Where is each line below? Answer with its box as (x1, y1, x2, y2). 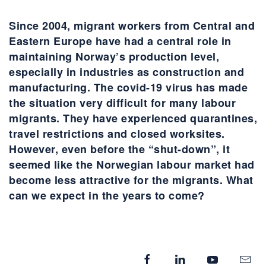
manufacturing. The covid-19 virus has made (9, 80, 248, 95)
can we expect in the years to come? (9, 188, 205, 203)
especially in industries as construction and (9, 64, 244, 80)
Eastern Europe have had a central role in (9, 33, 232, 49)
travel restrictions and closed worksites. (9, 126, 225, 141)
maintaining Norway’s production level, (9, 49, 219, 64)
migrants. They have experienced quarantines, (9, 110, 257, 126)
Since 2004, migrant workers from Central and (9, 18, 255, 33)
